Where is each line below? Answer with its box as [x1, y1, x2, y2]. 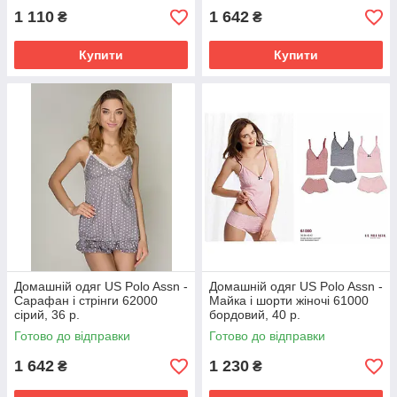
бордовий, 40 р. [209, 307, 300, 322]
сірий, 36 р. [14, 307, 80, 322]
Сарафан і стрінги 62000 [14, 293, 158, 307]
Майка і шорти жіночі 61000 [209, 293, 369, 307]
